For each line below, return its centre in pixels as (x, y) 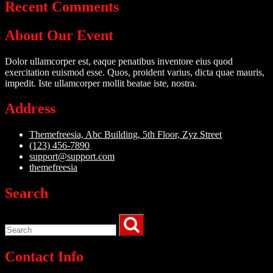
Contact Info (44, 257)
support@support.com (72, 157)
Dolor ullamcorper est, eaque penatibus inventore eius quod (119, 61)
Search (27, 193)
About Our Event (59, 35)
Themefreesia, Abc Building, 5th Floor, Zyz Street (126, 135)
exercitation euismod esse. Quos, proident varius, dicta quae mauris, (135, 72)
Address (30, 109)
